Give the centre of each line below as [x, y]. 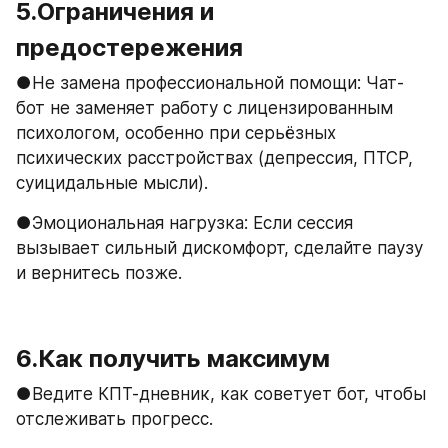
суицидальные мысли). [112, 182]
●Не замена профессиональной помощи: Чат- [210, 82]
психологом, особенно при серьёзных [176, 132]
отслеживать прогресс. [114, 419]
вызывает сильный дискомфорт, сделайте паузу [219, 247]
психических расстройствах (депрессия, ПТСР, [214, 157]
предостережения [129, 47]
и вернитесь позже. [99, 272]
